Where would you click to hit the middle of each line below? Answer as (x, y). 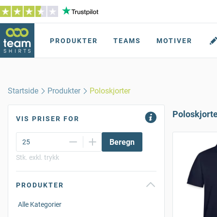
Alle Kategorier (40, 204)
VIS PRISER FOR (48, 119)
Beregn (122, 142)
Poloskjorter (110, 91)
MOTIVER (174, 41)
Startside (23, 91)
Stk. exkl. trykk (38, 157)
